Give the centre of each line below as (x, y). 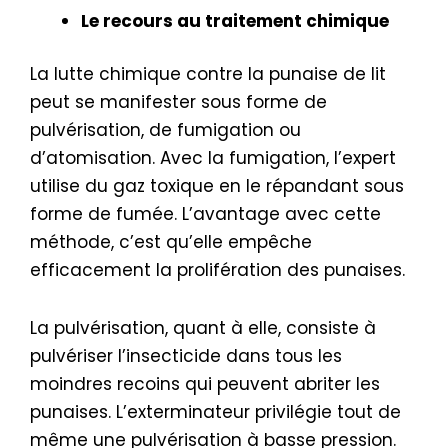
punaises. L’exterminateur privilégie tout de (215, 411)
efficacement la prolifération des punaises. (217, 270)
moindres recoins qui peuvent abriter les (205, 383)
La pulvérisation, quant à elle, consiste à (203, 327)
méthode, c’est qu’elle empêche (171, 242)
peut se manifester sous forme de (178, 102)
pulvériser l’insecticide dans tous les (186, 355)
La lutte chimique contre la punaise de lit (208, 74)
